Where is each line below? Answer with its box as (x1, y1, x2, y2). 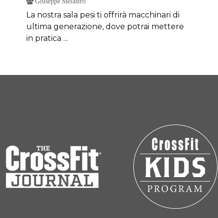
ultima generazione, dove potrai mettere (26, 22, 184, 31)
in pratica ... (26, 34, 68, 43)
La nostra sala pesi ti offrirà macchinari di (26, 10, 180, 19)
